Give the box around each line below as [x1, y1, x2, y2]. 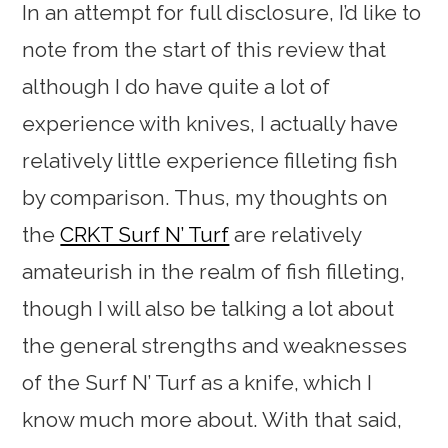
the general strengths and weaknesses [22, 333, 408, 358]
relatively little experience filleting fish [22, 148, 399, 173]
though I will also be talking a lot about [22, 296, 395, 321]
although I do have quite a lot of [22, 74, 331, 99]
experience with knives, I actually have [22, 111, 399, 136]
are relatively [229, 222, 362, 247]
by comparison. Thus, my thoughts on [22, 185, 389, 210]
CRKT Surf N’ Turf [60, 222, 230, 247]
